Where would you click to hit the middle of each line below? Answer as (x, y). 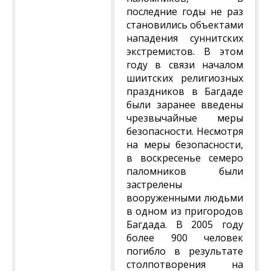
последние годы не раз (185, 11)
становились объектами (185, 25)
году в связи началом (185, 65)
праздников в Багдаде (185, 91)
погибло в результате (185, 251)
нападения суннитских (185, 38)
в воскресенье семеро (185, 158)
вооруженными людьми (185, 198)
